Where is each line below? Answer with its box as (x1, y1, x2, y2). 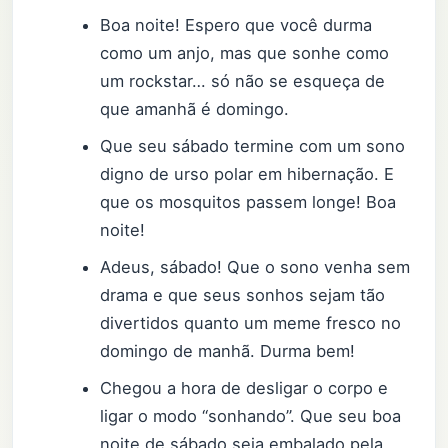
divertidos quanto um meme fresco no (100, 313, 402, 334)
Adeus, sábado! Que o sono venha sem (100, 257, 411, 278)
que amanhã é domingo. (100, 99, 290, 120)
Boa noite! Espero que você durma (100, 15, 373, 36)
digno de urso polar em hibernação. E (100, 164, 395, 185)
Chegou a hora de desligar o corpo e (100, 378, 389, 399)
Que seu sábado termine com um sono (100, 136, 406, 157)
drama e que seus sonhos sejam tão (100, 285, 386, 306)
